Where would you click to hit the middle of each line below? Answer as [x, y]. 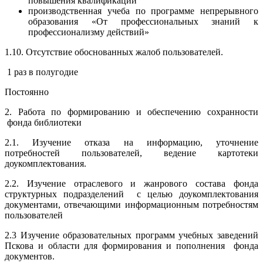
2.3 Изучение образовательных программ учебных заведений [131, 235]
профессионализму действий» [89, 32]
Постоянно [27, 92]
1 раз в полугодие [41, 72]
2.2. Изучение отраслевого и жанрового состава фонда [131, 183]
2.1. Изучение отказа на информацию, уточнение [131, 142]
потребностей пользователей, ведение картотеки [131, 153]
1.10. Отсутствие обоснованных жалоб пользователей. [114, 52]
